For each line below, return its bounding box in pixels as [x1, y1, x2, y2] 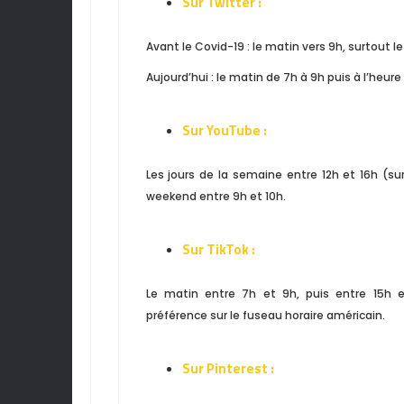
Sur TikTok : [181, 238, 255, 260]
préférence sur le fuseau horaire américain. [145, 307, 385, 323]
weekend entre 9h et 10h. [145, 188, 286, 204]
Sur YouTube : [181, 119, 267, 141]
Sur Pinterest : [181, 357, 274, 379]
